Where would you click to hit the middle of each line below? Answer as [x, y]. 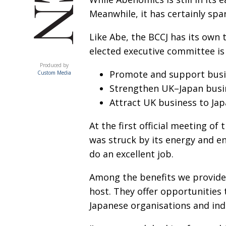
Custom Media [54, 73]
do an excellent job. [131, 154]
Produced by [54, 65]
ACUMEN [68, 64]
